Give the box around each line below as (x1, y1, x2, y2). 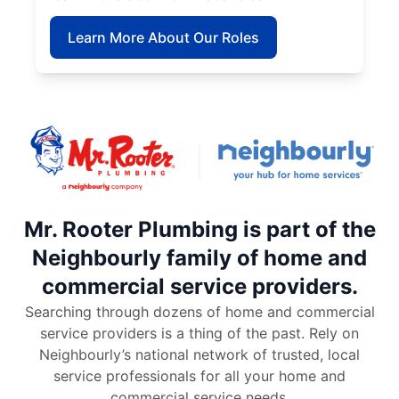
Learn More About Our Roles (68, 28, 259, 46)
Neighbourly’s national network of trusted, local (39, 346, 360, 364)
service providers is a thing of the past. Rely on (40, 324, 359, 343)
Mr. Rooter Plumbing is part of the (23, 216, 376, 243)
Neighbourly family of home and (32, 245, 367, 272)
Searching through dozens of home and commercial (24, 303, 375, 322)
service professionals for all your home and (53, 367, 346, 386)
